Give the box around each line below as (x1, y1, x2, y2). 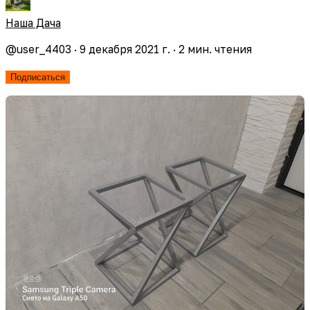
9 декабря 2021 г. (80, 43, 170, 56)
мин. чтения (185, 43, 252, 56)
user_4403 (17, 43, 71, 56)
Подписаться (10, 71, 65, 82)
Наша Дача (6, 16, 61, 29)
